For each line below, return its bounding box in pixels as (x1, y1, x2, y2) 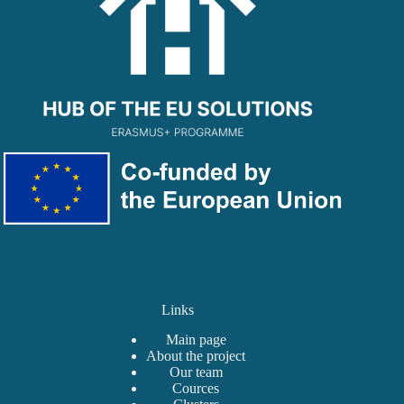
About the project (146, 348, 246, 364)
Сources (172, 381, 220, 397)
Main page (165, 332, 226, 348)
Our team (169, 364, 223, 381)
